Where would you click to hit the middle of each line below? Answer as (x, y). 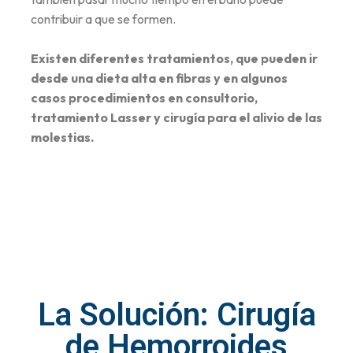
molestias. (62, 137)
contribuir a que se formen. (104, 19)
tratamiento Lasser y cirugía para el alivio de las (176, 118)
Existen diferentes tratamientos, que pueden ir (174, 59)
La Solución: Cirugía (176, 315)
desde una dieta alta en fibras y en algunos (159, 78)
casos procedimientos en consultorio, (144, 98)
